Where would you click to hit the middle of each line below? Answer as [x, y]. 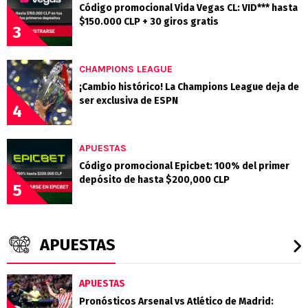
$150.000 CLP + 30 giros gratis [149, 21]
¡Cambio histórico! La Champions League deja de [189, 87]
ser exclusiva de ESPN [129, 100]
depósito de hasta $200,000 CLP [154, 179]
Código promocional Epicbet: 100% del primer [184, 166]
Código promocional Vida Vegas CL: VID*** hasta [188, 8]
